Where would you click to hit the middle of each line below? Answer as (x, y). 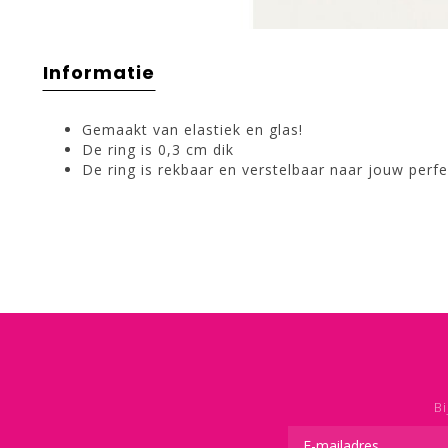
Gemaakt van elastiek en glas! (192, 129)
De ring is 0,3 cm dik (158, 149)
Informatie (99, 72)
